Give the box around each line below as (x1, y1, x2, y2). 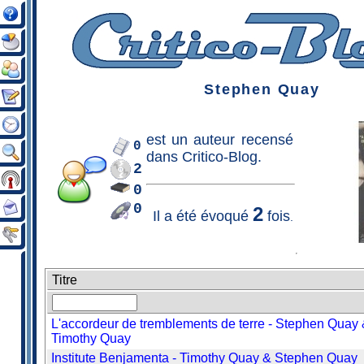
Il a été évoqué (152, 207, 253, 224)
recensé (235, 132, 293, 148)
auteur (193, 132, 236, 148)
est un (145, 132, 194, 148)
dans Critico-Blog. (145, 149, 262, 165)
